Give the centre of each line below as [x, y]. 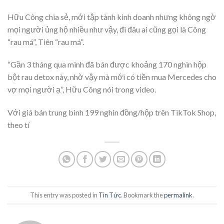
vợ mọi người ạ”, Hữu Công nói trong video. [82, 89]
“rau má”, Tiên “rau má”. [46, 41]
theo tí [18, 125]
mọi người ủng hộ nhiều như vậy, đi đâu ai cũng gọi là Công [107, 29]
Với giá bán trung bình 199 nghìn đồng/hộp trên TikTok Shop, [112, 112]
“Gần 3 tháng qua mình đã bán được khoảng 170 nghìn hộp [107, 64]
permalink [178, 195]
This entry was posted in [64, 195]
